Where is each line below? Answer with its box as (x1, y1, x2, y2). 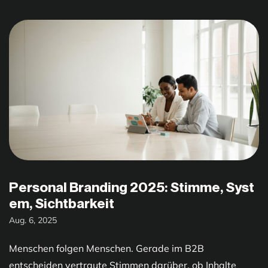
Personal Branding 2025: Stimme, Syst (9, 178, 254, 195)
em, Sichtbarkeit (9, 194, 114, 211)
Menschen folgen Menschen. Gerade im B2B (9, 242, 204, 254)
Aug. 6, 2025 (9, 215, 57, 226)
